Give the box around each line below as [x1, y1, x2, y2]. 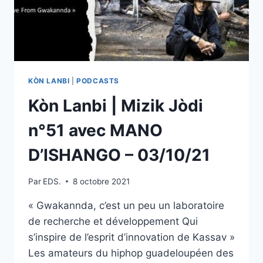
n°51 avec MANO [28, 120, 163, 141]
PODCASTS [76, 76, 119, 86]
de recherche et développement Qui [28, 215, 198, 227]
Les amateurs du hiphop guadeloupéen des [28, 247, 234, 259]
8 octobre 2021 [73, 176, 130, 186]
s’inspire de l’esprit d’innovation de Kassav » [28, 231, 235, 243]
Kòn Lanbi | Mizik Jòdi [28, 96, 203, 116]
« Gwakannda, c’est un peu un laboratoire [28, 199, 224, 211]
